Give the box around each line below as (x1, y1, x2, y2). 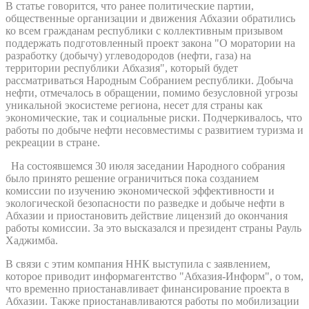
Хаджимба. (6, 234, 58, 246)
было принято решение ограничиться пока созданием (6, 172, 259, 184)
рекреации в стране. (6, 136, 103, 148)
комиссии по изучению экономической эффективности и (6, 184, 275, 197)
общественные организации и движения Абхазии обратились (6, 12, 295, 24)
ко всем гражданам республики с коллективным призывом (6, 24, 283, 37)
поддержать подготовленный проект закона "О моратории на (6, 37, 295, 49)
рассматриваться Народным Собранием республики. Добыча (6, 74, 293, 86)
